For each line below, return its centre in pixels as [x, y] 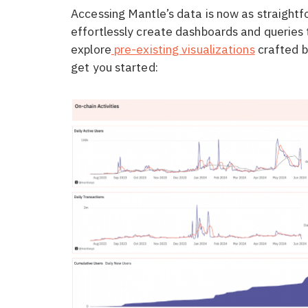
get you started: [114, 67]
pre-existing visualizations [183, 49]
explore [91, 49]
